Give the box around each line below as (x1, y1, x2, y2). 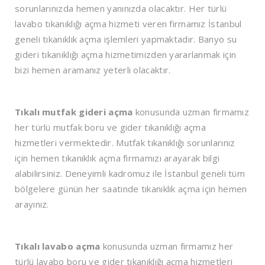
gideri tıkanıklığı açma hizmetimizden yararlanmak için (15, 49, 237, 61)
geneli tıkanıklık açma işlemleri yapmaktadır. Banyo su (15, 33, 237, 46)
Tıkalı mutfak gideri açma (15, 106, 133, 118)
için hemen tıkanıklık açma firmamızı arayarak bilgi (15, 152, 220, 164)
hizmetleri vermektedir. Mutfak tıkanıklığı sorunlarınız (15, 137, 235, 149)
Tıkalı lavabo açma (15, 240, 101, 253)
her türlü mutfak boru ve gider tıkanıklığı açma (15, 121, 206, 134)
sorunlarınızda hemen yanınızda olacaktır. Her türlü (15, 2, 227, 15)
